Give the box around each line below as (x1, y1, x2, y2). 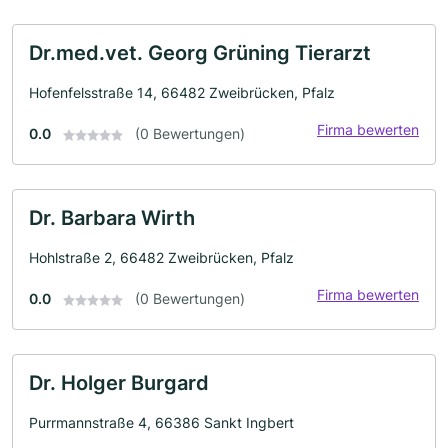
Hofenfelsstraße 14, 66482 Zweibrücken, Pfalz (29, 84, 335, 101)
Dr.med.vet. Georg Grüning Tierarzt (29, 41, 371, 65)
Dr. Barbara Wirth (29, 206, 195, 230)
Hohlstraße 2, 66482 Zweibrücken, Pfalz (29, 249, 294, 266)
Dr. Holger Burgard (29, 371, 209, 395)
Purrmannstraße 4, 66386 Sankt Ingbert (29, 414, 294, 431)
